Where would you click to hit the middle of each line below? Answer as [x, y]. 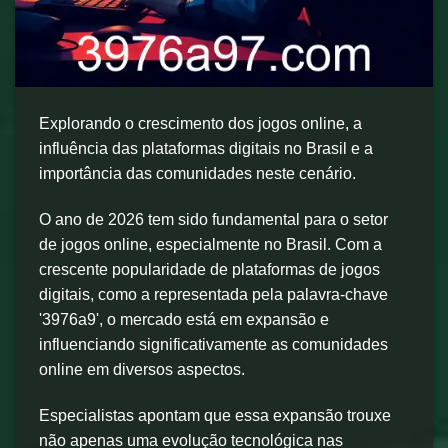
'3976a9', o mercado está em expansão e [184, 319]
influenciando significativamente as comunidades [213, 344]
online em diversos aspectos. [142, 369]
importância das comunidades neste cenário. [197, 173]
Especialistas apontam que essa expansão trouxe [215, 415]
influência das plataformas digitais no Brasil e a [206, 148]
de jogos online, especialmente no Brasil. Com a [210, 244]
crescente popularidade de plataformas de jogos [209, 269]
